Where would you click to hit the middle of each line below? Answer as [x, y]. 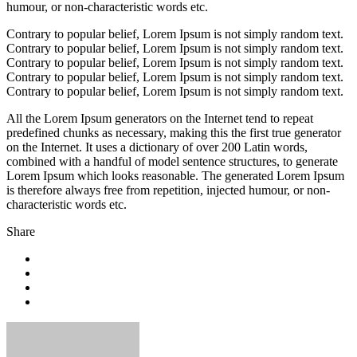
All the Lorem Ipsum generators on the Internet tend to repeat [160, 119]
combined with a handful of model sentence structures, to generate [172, 162]
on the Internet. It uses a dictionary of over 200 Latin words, [157, 147]
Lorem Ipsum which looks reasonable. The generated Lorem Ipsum [175, 176]
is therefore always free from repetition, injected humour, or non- [168, 190]
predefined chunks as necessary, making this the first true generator [174, 133]
